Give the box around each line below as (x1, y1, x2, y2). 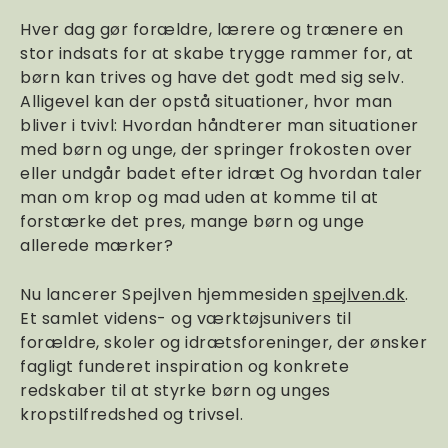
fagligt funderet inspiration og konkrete (20, 355, 349, 378)
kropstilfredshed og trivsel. (20, 403, 243, 426)
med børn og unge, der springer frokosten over (20, 138, 413, 161)
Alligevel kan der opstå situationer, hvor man (20, 90, 393, 113)
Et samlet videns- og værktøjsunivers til (20, 307, 351, 330)
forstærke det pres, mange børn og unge (20, 210, 364, 233)
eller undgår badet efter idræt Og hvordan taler (20, 162, 423, 185)
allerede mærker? (20, 234, 173, 257)
